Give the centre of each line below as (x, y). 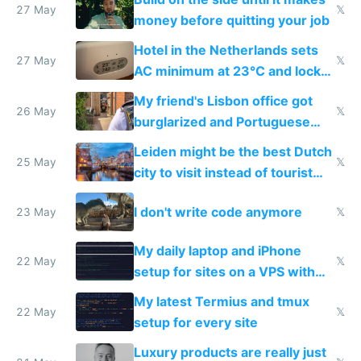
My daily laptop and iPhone (217, 250)
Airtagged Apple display (209, 164)
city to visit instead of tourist (223, 173)
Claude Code (174, 292)
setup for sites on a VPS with (224, 271)
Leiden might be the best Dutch (232, 152)
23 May (36, 212)
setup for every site (195, 322)
